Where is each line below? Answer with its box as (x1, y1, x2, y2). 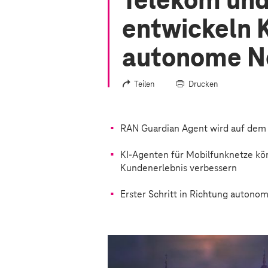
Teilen (134, 80, 154, 89)
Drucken (188, 80, 218, 89)
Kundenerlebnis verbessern (120, 162, 237, 173)
